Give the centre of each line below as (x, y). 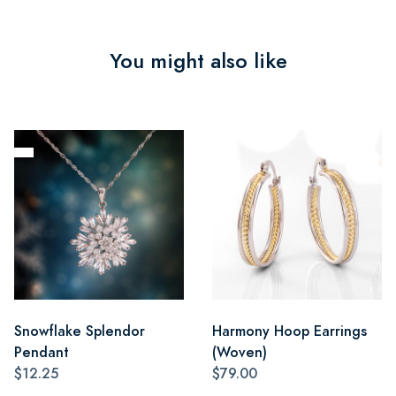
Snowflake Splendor (80, 331)
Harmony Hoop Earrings (289, 331)
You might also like (198, 61)
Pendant (42, 352)
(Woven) (240, 352)
